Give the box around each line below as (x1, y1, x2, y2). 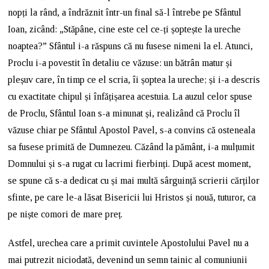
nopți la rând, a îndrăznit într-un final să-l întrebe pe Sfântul (8, 7, 242, 17)
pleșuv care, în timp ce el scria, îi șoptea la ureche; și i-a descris (8, 74, 261, 85)
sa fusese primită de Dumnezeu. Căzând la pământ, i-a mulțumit (8, 141, 255, 152)
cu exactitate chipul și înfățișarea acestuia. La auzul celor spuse (8, 91, 253, 101)
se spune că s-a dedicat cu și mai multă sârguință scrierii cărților (8, 175, 260, 186)
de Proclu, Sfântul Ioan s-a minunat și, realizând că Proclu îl (8, 107, 241, 118)
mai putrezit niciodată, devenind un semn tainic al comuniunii (8, 254, 248, 265)
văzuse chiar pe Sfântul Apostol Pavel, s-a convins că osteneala (8, 124, 256, 135)
